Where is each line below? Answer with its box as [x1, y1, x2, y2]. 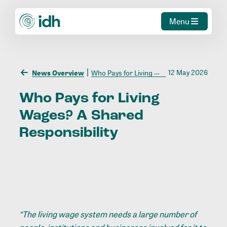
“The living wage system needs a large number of [19, 209, 197, 220]
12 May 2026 [168, 67, 208, 78]
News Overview [32, 67, 85, 78]
